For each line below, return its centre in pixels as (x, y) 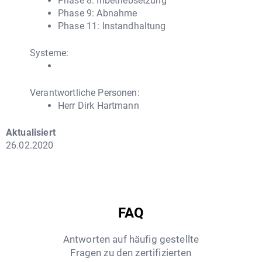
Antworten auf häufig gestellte (131, 239)
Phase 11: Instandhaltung (112, 26)
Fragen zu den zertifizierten (131, 253)
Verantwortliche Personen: (85, 92)
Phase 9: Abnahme (98, 13)
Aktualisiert (31, 132)
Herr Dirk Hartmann (99, 105)
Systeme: (49, 53)
